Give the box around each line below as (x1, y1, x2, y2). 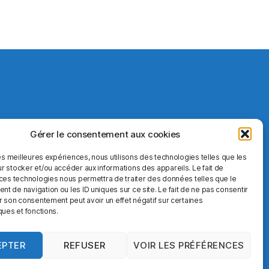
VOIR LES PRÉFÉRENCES (133, 239, 244, 251)
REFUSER (64, 239, 106, 251)
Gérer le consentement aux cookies (29, 128, 181, 140)
